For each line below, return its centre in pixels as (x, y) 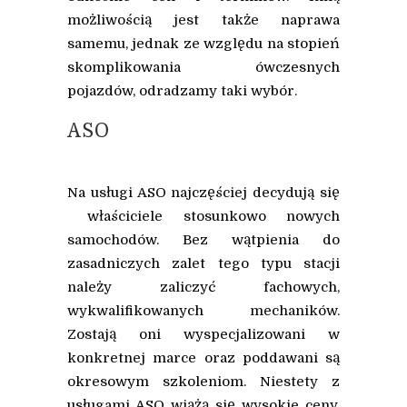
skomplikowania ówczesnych (203, 68)
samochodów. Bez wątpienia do (203, 240)
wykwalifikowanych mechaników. (203, 311)
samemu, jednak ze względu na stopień (203, 44)
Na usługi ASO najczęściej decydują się (203, 193)
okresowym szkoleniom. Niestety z (203, 382)
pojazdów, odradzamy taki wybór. (182, 91)
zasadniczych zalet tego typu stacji (203, 264)
